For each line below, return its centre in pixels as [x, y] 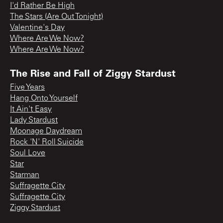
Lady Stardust [34, 120]
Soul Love [28, 153]
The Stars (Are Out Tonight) [56, 17]
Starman [25, 175]
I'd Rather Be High [42, 6]
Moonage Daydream [46, 131]
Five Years [27, 87]
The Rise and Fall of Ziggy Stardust [93, 72]
